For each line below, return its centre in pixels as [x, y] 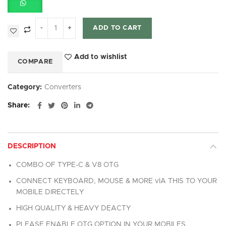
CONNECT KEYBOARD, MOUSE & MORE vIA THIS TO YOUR [117, 181]
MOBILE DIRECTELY [50, 192]
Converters [63, 87]
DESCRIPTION [32, 146]
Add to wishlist [101, 57]
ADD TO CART [117, 28]
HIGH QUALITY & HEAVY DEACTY [73, 208]
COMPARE [35, 62]
